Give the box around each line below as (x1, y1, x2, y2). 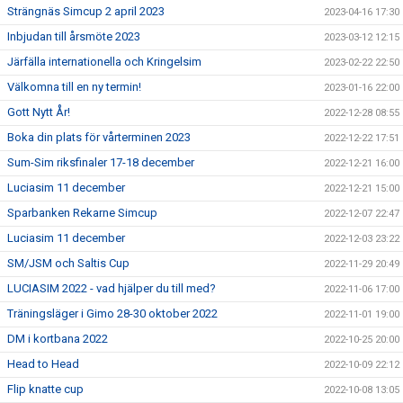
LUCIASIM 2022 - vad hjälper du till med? (7, 282, 216, 295)
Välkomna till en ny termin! (7, 80, 141, 94)
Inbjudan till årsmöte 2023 (7, 30, 140, 43)
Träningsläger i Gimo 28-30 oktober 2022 (7, 307, 218, 320)
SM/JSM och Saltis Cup (7, 256, 130, 270)
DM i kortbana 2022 (7, 332, 108, 345)
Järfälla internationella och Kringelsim (7, 55, 201, 68)
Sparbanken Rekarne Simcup (7, 206, 157, 219)
